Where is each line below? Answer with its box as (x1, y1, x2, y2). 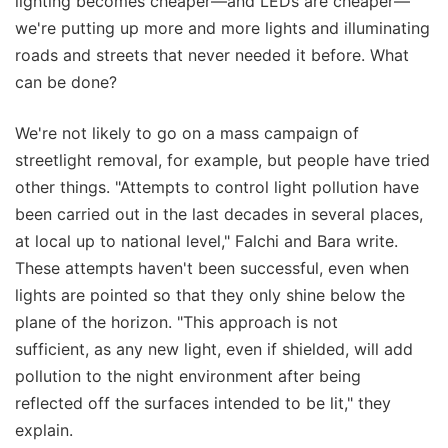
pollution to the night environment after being (15, 366, 361, 387)
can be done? (15, 72, 117, 93)
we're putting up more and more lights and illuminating (15, 18, 430, 39)
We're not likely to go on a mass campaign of (15, 123, 359, 144)
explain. (15, 420, 73, 441)
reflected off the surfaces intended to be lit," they (15, 393, 391, 414)
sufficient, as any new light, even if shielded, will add (15, 339, 413, 360)
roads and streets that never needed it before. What (15, 45, 409, 66)
